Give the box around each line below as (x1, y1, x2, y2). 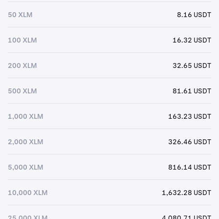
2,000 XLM (8, 137, 44, 146)
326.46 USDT (168, 137, 211, 146)
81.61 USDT (173, 86, 211, 95)
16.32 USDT (173, 35, 211, 44)
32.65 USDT (173, 61, 211, 70)
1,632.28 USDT (162, 188, 211, 197)
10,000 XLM (8, 188, 48, 197)
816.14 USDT (168, 162, 211, 172)
